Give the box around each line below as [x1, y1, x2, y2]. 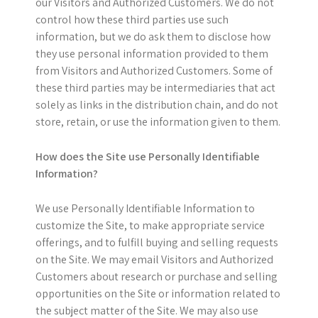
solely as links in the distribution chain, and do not [35, 97, 278, 112]
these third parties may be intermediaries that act [35, 80, 275, 95]
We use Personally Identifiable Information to [35, 201, 255, 216]
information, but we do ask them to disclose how [35, 29, 270, 44]
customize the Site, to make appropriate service [35, 218, 265, 233]
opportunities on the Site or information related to [35, 286, 280, 301]
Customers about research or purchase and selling [35, 269, 278, 284]
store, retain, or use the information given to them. [35, 114, 280, 129]
